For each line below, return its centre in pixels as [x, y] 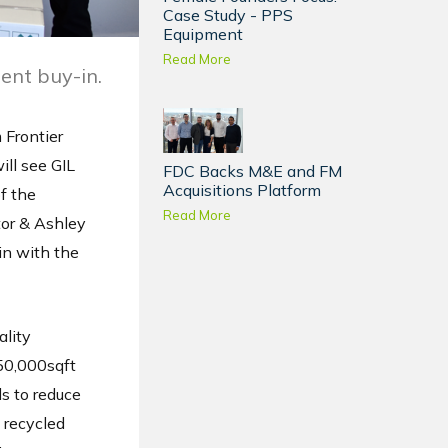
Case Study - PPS [228, 15]
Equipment [203, 34]
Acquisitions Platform [242, 189]
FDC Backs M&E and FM [253, 170]
